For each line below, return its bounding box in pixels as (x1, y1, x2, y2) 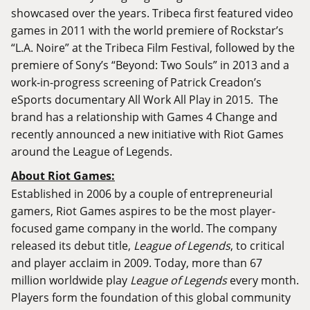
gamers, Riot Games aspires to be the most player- (11, 203, 275, 219)
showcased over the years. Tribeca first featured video (11, 6, 293, 21)
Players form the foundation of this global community (11, 290, 291, 305)
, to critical (230, 238, 284, 253)
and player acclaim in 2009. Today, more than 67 (11, 255, 262, 271)
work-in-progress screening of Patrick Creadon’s (11, 75, 262, 90)
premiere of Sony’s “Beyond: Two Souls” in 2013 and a (11, 57, 289, 73)
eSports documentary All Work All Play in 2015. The (11, 92, 278, 107)
